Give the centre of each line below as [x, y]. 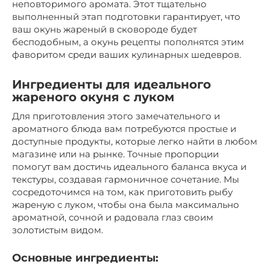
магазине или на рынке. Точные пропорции [115, 154]
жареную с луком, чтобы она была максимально [126, 204]
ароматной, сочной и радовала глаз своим [113, 217]
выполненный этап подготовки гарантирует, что [126, 16]
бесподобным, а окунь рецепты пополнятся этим [128, 42]
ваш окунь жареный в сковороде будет [105, 29]
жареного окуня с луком [93, 97]
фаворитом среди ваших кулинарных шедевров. [127, 54]
